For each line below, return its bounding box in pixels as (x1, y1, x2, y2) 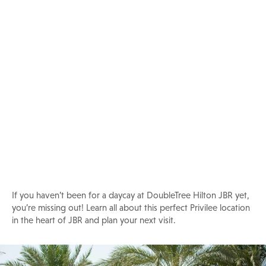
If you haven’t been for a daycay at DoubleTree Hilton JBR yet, (12, 190, 249, 201)
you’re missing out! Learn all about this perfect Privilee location (12, 202, 250, 213)
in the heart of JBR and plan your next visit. (12, 215, 176, 226)
